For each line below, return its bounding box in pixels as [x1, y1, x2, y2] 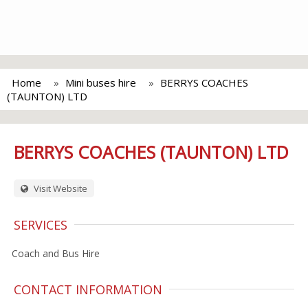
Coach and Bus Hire [12, 247, 100, 260]
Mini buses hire [65, 76, 136, 89]
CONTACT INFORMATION [14, 281, 162, 298]
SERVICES [14, 217, 67, 233]
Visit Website [32, 182, 87, 195]
